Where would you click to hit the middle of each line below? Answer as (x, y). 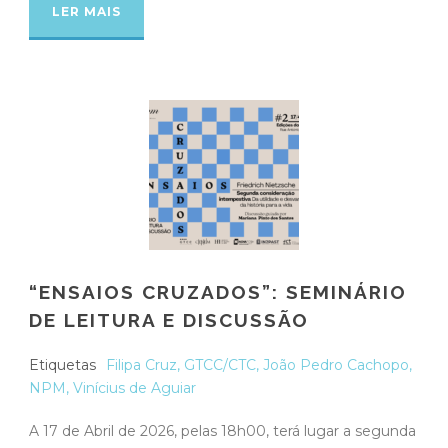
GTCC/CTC (220, 364)
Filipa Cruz (141, 364)
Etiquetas (62, 364)
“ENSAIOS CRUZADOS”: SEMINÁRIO (218, 291)
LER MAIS (86, 11)
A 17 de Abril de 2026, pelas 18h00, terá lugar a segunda (222, 430)
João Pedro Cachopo (336, 364)
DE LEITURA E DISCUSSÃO (169, 319)
